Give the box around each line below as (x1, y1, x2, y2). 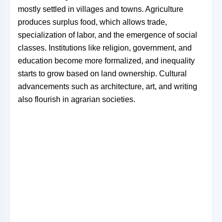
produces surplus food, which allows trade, (18, 18, 167, 26)
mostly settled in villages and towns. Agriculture (18, 5, 183, 13)
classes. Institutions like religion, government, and (18, 44, 192, 52)
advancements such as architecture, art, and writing (18, 82, 197, 91)
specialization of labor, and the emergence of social (18, 31, 197, 39)
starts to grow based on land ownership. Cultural (18, 69, 187, 78)
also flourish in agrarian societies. (18, 95, 135, 104)
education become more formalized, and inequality (18, 56, 195, 65)
